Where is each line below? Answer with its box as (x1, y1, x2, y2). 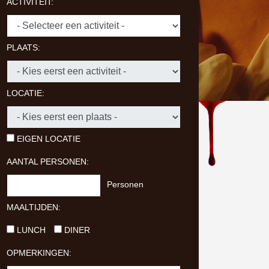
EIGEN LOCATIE (14, 134, 80, 144)
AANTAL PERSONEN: (7, 157, 89, 166)
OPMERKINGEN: (7, 248, 71, 258)
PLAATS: (7, 43, 40, 52)
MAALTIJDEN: (7, 202, 61, 212)
